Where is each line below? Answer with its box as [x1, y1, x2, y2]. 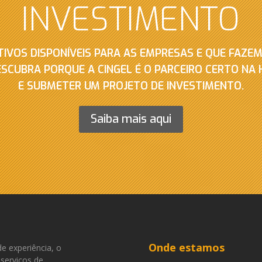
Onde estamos [148, 240, 225, 254]
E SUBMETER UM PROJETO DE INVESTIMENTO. [18, 78, 244, 93]
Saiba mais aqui [90, 111, 171, 127]
